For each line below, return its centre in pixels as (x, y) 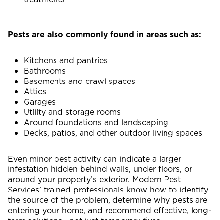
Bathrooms (45, 71)
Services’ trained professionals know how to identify (108, 190)
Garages (40, 102)
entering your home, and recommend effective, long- (110, 210)
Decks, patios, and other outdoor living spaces (113, 133)
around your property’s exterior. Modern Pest (94, 179)
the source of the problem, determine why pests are (108, 200)
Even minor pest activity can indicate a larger (95, 159)
